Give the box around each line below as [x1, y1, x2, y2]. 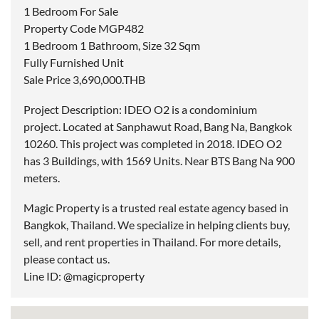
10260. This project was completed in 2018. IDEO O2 [23, 137, 282, 151]
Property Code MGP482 [23, 21, 144, 36]
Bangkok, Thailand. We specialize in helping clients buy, [23, 218, 290, 232]
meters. [23, 171, 60, 185]
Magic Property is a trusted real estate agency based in [23, 201, 288, 215]
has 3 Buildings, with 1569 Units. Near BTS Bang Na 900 [23, 154, 295, 168]
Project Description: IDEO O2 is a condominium [23, 103, 257, 117]
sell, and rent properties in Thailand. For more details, [23, 235, 281, 249]
